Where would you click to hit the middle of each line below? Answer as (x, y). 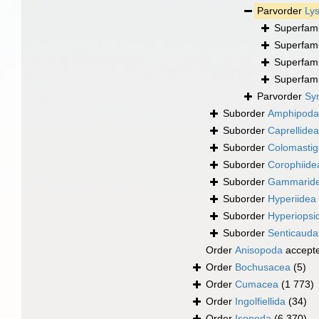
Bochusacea (263, 267)
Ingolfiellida (260, 302)
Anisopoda (259, 250)
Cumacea (257, 284)
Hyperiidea (292, 199)
